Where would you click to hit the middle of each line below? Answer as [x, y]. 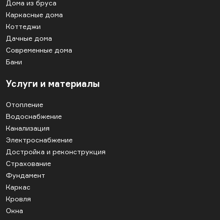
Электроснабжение [39, 140]
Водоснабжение [34, 116]
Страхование [28, 164]
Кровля [18, 199]
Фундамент [26, 175]
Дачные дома [29, 38]
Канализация [28, 128]
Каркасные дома [34, 15]
